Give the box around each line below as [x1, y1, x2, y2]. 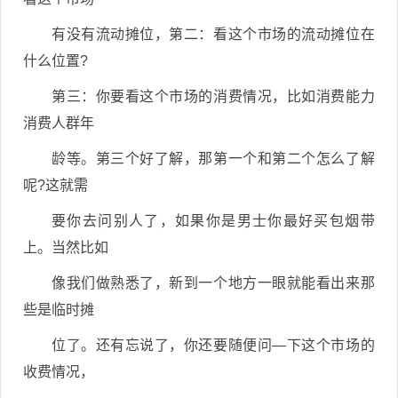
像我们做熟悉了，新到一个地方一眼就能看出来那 [52, 275, 375, 291]
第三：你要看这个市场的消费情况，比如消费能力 [52, 89, 375, 104]
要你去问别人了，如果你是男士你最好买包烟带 [52, 213, 375, 228]
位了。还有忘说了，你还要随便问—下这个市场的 [52, 338, 375, 353]
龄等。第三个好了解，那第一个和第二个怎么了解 [52, 151, 375, 166]
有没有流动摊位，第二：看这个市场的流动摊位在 [52, 27, 375, 42]
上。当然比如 [23, 240, 108, 255]
